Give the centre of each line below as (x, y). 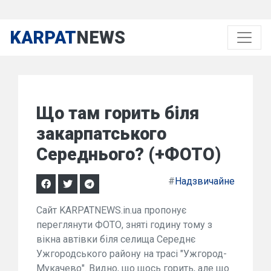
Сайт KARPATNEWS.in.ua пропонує (111, 210)
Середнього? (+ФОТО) (129, 154)
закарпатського (101, 134)
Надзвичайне (205, 181)
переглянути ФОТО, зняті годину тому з (124, 225)
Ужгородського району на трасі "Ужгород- (132, 254)
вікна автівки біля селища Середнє (116, 239)
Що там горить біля (118, 113)
